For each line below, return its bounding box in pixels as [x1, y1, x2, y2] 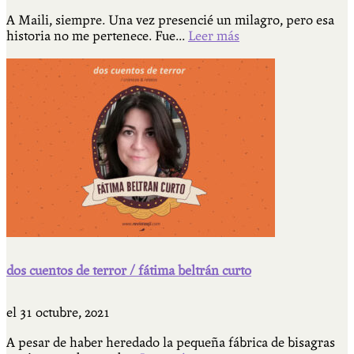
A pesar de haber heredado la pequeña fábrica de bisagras [6, 335, 335, 351]
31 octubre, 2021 [20, 305, 110, 321]
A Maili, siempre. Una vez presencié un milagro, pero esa [6, 13, 334, 28]
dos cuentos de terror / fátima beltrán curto [6, 263, 251, 279]
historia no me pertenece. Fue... [6, 28, 188, 44]
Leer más [188, 28, 239, 44]
